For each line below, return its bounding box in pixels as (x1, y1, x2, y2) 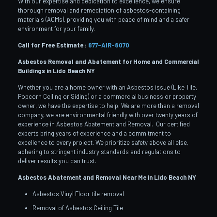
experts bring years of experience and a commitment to (17, 129, 171, 138)
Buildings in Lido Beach (17, 67, 85, 75)
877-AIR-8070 (88, 41, 129, 49)
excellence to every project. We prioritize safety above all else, (17, 139, 188, 147)
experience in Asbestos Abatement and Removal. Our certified (17, 120, 190, 128)
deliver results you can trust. (17, 157, 96, 165)
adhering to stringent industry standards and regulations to (17, 148, 181, 156)
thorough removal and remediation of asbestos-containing (17, 6, 181, 15)
